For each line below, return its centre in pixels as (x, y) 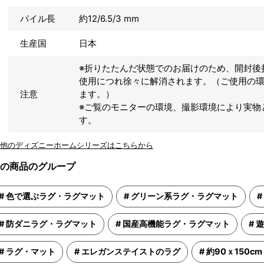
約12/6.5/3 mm (109, 19)
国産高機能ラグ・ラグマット (175, 224)
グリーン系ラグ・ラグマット (184, 196)
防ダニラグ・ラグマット (50, 224)
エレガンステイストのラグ (130, 251)
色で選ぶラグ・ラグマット (55, 196)
